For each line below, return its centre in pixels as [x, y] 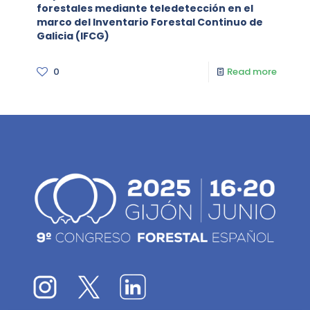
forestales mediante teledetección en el [145, 8]
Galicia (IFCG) [73, 36]
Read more [252, 72]
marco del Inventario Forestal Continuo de [150, 22]
